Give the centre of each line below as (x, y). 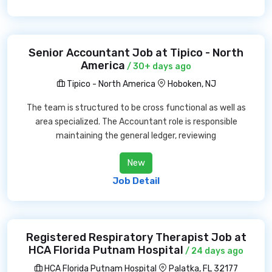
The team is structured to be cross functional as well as (136, 108)
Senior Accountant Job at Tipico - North (136, 53)
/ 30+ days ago (158, 66)
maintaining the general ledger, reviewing (136, 136)
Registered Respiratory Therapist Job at (136, 237)
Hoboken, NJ (192, 84)
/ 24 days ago (213, 251)
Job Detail (136, 181)
